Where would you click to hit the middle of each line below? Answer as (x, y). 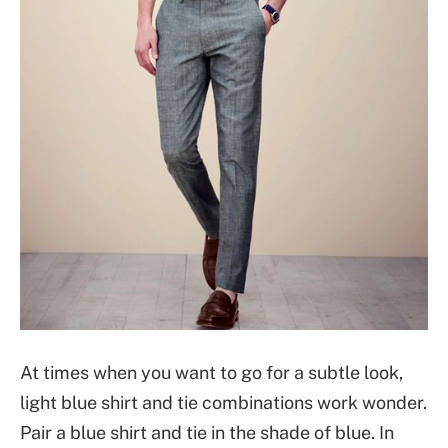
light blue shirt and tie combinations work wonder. (223, 403)
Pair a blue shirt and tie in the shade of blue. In (207, 433)
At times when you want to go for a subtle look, (211, 373)
